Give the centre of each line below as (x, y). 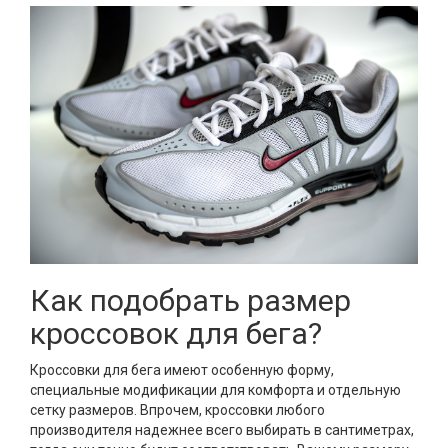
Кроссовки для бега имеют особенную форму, (182, 370)
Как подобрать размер (190, 301)
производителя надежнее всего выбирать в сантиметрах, (222, 430)
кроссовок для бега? (176, 334)
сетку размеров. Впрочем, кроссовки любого (177, 410)
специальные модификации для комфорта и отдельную (215, 390)
